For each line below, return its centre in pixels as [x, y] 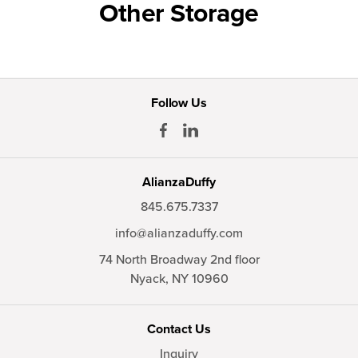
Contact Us [179, 329]
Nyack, [151, 278]
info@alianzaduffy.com [179, 233]
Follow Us [179, 103]
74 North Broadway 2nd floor [179, 259]
